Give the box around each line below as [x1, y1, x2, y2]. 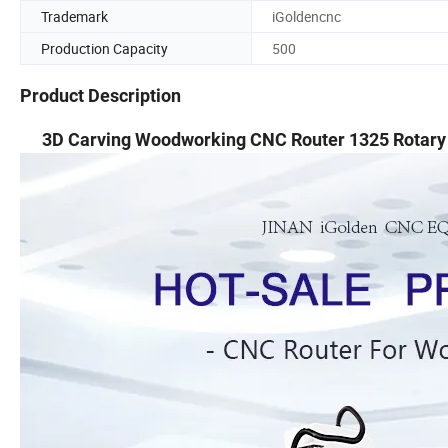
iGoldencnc [272, 6, 341, 26]
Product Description [20, 85, 181, 107]
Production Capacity [41, 38, 168, 58]
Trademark [41, 6, 108, 26]
